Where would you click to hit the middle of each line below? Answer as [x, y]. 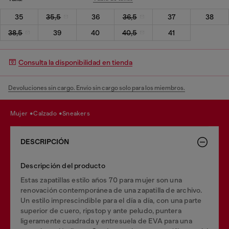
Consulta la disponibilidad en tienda [75, 62]
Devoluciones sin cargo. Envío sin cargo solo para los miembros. [97, 88]
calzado [48, 113]
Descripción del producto [63, 165]
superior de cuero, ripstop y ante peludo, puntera [101, 210]
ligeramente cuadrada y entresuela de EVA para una [106, 221]
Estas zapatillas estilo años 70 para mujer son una [101, 180]
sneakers [78, 113]
